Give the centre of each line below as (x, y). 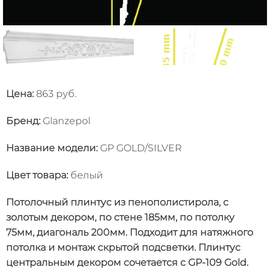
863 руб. (55, 94)
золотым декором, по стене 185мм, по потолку (120, 218)
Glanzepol (65, 121)
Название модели (51, 148)
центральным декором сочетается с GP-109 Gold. (127, 263)
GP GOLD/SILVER (140, 148)
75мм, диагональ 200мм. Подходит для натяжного (130, 233)
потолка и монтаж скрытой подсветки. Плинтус (123, 248)
